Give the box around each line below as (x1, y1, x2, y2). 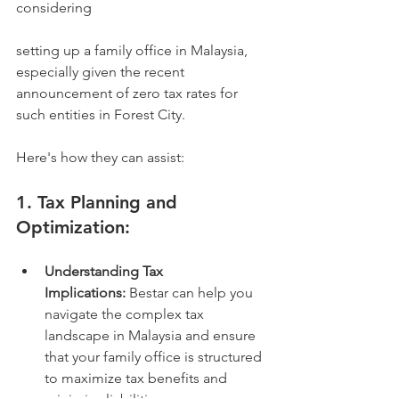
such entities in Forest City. (16, 106, 196, 123)
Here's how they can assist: (16, 149, 184, 166)
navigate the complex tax (45, 305, 208, 322)
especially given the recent (16, 63, 188, 80)
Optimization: (16, 216, 130, 238)
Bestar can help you (126, 284, 256, 301)
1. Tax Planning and (16, 191, 183, 213)
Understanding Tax (45, 263, 167, 280)
